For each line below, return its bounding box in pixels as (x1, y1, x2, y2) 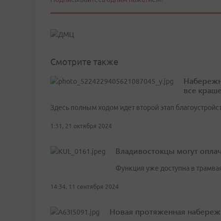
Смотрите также (50, 57, 118, 67)
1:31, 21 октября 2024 (50, 123, 112, 130)
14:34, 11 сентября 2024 (50, 184, 119, 190)
